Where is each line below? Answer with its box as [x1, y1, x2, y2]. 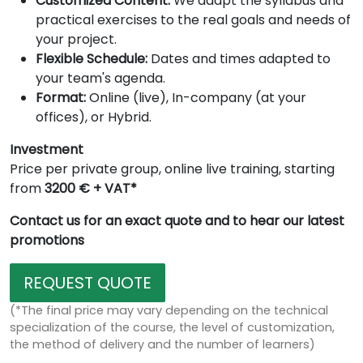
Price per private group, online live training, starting [10, 160, 335, 179]
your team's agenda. [36, 69, 165, 88]
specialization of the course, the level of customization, [10, 319, 335, 336]
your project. [36, 30, 117, 49]
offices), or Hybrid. [36, 108, 152, 127]
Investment [10, 140, 83, 160]
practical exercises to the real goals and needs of [36, 11, 351, 30]
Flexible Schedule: [36, 49, 147, 69]
